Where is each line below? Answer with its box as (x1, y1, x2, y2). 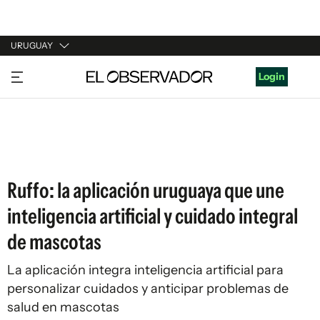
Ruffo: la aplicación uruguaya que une (7, 177, 284, 204)
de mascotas (7, 229, 101, 255)
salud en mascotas (7, 299, 119, 315)
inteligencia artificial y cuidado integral (7, 203, 298, 229)
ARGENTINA (11, 93, 69, 106)
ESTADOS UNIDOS (11, 147, 99, 160)
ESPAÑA (11, 120, 50, 133)
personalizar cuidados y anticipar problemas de (7, 281, 289, 296)
